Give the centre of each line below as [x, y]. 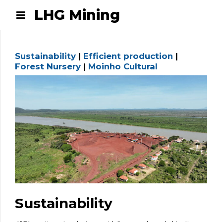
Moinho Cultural [123, 67]
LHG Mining [77, 15]
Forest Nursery [48, 67]
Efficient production [128, 56]
